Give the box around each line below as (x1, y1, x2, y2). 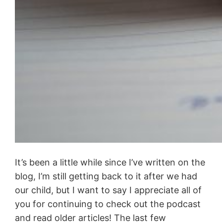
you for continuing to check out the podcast (15, 198, 201, 209)
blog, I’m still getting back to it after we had (15, 170, 198, 181)
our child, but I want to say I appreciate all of (15, 184, 202, 195)
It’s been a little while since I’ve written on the (15, 157, 206, 167)
